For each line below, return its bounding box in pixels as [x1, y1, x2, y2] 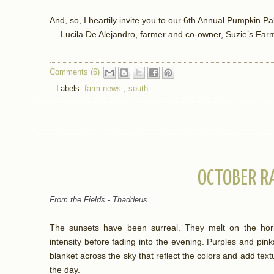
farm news [84, 84, 124, 93]
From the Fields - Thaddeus [50, 194, 147, 204]
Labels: [56, 84, 84, 93]
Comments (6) [49, 67, 100, 77]
